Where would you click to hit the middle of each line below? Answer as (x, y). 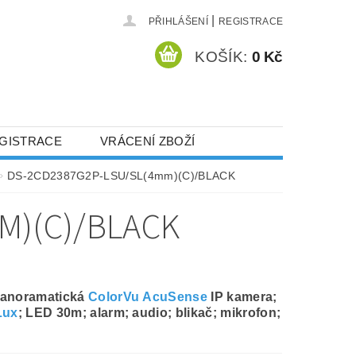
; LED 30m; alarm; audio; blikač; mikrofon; (149, 312)
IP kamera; (242, 296)
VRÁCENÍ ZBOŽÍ (148, 141)
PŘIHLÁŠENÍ (178, 21)
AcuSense (175, 296)
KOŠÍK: (221, 56)
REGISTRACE (251, 21)
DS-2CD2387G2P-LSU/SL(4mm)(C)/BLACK (121, 175)
